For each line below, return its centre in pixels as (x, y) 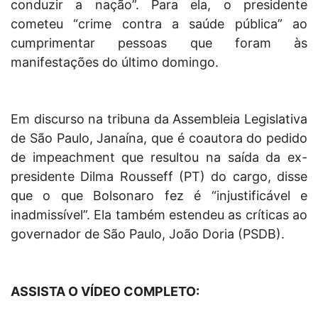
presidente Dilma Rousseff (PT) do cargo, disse (159, 177)
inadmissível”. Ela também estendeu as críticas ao (159, 215)
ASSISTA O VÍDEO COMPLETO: (105, 292)
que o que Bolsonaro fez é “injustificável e (159, 196)
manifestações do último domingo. (115, 62)
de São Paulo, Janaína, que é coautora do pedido (159, 138)
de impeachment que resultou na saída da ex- (159, 158)
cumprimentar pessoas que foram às (159, 43)
